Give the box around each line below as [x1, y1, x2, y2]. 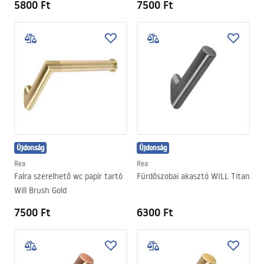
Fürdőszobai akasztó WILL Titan [137, 171, 250, 181]
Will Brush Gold [14, 185, 67, 196]
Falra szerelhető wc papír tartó [14, 171, 123, 181]
